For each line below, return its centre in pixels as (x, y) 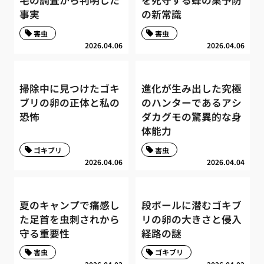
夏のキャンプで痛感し (70, 205)
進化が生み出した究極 (191, 88)
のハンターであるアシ (191, 102)
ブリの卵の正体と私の (70, 102)
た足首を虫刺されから (70, 219)
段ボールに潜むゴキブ (191, 205)
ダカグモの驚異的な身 (191, 116)
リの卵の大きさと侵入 (191, 219)
